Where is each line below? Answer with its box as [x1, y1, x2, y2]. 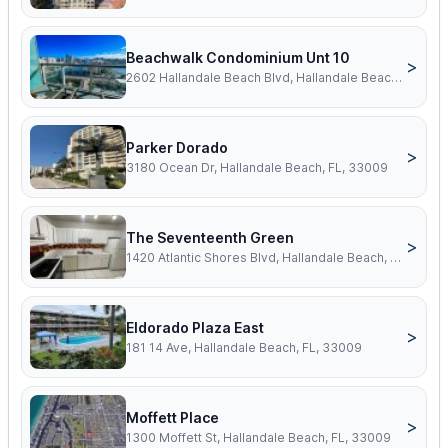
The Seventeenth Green [126, 229, 294, 247]
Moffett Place [126, 409, 219, 427]
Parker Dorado [126, 139, 228, 157]
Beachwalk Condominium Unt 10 [126, 49, 350, 67]
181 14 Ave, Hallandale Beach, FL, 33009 [126, 340, 362, 356]
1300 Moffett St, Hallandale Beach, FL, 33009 [126, 430, 391, 446]
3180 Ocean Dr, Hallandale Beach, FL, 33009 [126, 160, 388, 176]
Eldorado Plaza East [126, 319, 264, 337]
